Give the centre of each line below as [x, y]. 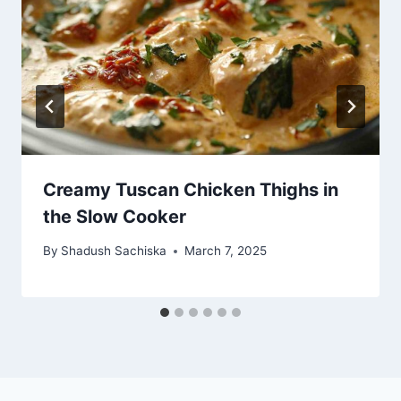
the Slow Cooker [115, 216]
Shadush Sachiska [114, 251]
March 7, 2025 [226, 251]
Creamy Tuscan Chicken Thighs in [191, 189]
